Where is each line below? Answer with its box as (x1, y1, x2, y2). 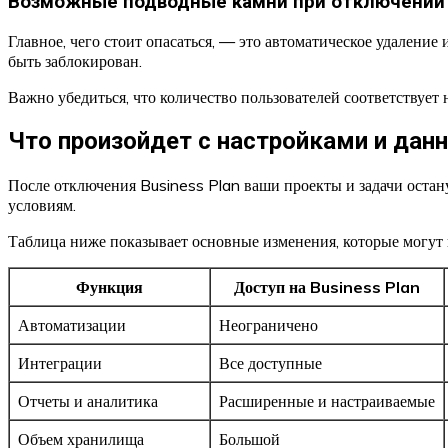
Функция (76, 277, 143, 298)
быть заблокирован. (8, 51, 142, 72)
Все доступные (219, 353, 322, 374)
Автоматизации (18, 315, 126, 336)
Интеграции (18, 353, 102, 374)
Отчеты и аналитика (18, 391, 158, 412)
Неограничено (219, 315, 318, 336)
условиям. (8, 195, 76, 216)
